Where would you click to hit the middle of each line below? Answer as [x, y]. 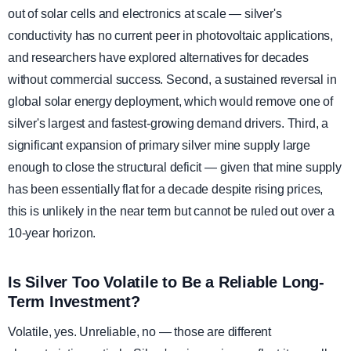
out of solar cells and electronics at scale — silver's [145, 14]
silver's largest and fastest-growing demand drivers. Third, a [168, 123]
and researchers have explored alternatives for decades [158, 58]
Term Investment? [74, 302]
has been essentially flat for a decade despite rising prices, [166, 189]
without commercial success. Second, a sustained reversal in [172, 80]
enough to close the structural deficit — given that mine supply [175, 167]
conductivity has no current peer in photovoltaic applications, [171, 36]
